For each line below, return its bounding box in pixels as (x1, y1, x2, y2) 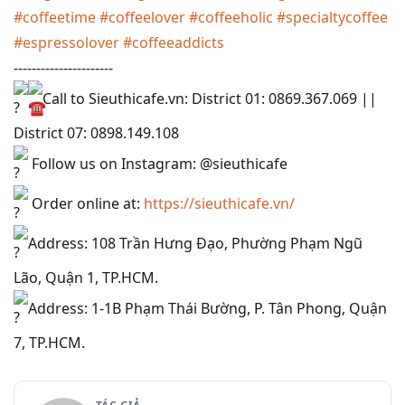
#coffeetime (14, 7, 96, 27)
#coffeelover (99, 7, 185, 27)
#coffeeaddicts (123, 33, 224, 52)
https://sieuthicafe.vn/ (144, 193, 295, 214)
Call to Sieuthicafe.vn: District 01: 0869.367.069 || (42, 89, 377, 109)
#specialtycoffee (277, 7, 388, 27)
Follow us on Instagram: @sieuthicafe (28, 154, 287, 174)
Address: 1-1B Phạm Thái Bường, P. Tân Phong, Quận (28, 298, 387, 319)
